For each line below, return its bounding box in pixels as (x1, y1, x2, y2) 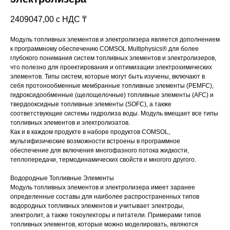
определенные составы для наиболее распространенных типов (10, 193, 199, 201)
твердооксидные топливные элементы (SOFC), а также (10, 101, 171, 108)
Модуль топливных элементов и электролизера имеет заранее (10, 184, 195, 191)
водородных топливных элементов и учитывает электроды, (10, 202, 184, 210)
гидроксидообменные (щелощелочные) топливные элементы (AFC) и (10, 91, 214, 99)
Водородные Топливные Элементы (10, 175, 114, 182)
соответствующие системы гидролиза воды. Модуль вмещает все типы (10, 110, 218, 118)
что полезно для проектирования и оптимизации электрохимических (10, 64, 212, 71)
